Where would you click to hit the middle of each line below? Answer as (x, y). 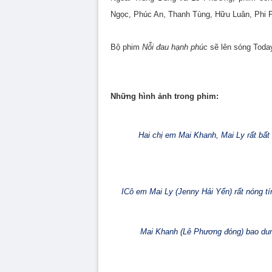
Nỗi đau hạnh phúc (175, 47)
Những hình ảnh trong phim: (165, 96)
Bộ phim (126, 47)
